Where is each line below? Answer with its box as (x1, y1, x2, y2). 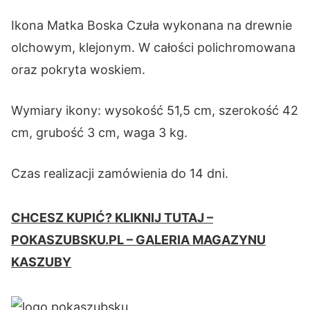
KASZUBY (11, 254, 71, 269)
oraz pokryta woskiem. (11, 62, 145, 77)
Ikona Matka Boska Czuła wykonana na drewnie (11, 17, 292, 33)
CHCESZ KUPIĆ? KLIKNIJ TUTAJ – (11, 210, 213, 225)
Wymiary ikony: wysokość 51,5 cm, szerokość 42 (11, 102, 298, 118)
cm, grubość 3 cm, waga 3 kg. (11, 125, 188, 140)
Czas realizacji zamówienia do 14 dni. (11, 165, 228, 181)
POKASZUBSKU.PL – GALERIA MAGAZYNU (11, 232, 266, 247)
